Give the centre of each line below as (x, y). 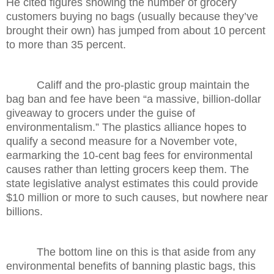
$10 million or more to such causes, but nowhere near (137, 197)
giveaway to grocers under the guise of (101, 113)
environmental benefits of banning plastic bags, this (131, 266)
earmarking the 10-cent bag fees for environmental (129, 155)
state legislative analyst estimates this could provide (132, 183)
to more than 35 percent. (66, 44)
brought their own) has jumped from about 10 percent (136, 30)
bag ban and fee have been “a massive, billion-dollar (134, 99)
